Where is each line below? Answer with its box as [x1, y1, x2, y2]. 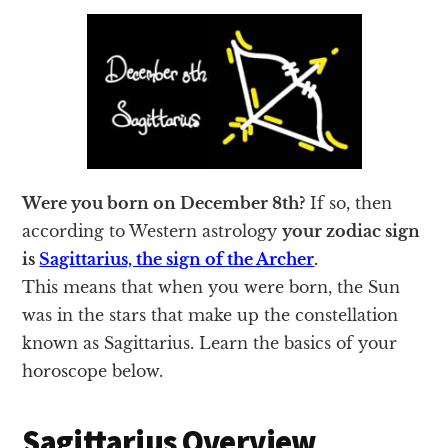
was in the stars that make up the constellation [22, 305, 399, 326]
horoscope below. [22, 361, 164, 382]
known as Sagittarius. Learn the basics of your [22, 333, 398, 354]
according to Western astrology [22, 221, 283, 242]
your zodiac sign [282, 221, 421, 242]
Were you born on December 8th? [22, 193, 306, 214]
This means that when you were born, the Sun [22, 277, 401, 298]
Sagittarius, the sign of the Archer [39, 249, 315, 270]
